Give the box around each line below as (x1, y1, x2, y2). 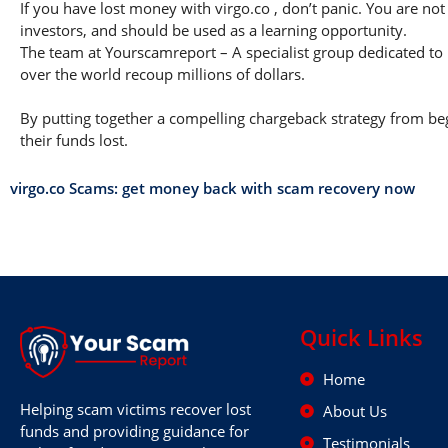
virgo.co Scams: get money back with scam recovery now (10, 177, 415, 198)
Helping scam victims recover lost (20, 398, 251, 419)
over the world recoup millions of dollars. (20, 63, 305, 84)
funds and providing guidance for (20, 420, 249, 441)
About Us (322, 400, 387, 421)
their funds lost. (20, 129, 128, 150)
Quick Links (300, 321, 423, 352)
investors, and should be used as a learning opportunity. (20, 19, 407, 40)
